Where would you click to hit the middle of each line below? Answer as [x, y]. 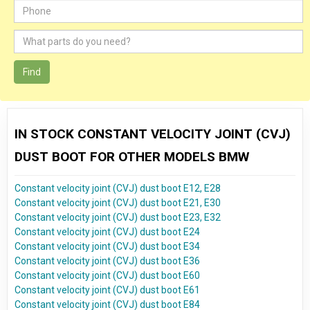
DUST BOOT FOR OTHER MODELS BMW [132, 157]
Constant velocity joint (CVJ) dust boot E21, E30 [118, 203]
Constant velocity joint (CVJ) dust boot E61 [107, 290]
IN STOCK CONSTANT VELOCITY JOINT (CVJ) [153, 134]
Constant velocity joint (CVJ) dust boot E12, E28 [118, 189]
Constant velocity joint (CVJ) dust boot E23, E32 [118, 218]
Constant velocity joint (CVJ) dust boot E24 [107, 232]
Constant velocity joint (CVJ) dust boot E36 [107, 261]
